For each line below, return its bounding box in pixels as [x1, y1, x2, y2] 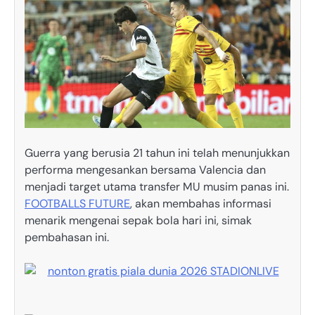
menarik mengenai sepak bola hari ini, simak [25, 213, 252, 229]
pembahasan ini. [25, 230, 109, 245]
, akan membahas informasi [130, 196, 271, 212]
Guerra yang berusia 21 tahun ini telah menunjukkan [25, 146, 290, 161]
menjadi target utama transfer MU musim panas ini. [25, 179, 289, 195]
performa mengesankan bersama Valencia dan [25, 162, 266, 178]
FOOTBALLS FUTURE [25, 196, 130, 212]
